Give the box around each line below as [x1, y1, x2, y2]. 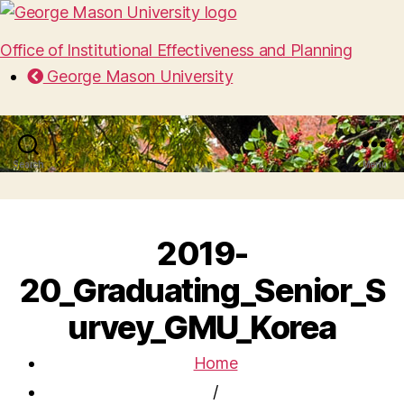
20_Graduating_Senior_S [18, 271, 386, 310]
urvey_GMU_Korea [68, 308, 336, 347]
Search [13, 159, 44, 170]
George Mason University [42, 67, 234, 86]
